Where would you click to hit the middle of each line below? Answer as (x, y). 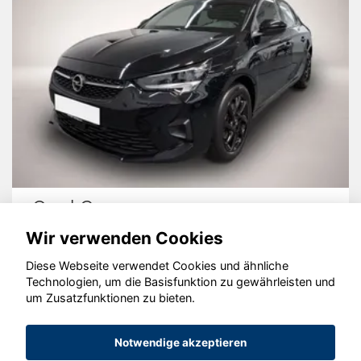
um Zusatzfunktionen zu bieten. (110, 298)
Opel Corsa (81, 208)
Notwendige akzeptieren (180, 343)
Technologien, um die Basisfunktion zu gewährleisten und (180, 282)
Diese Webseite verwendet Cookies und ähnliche (157, 266)
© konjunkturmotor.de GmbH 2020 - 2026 (180, 299)
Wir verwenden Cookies (124, 238)
